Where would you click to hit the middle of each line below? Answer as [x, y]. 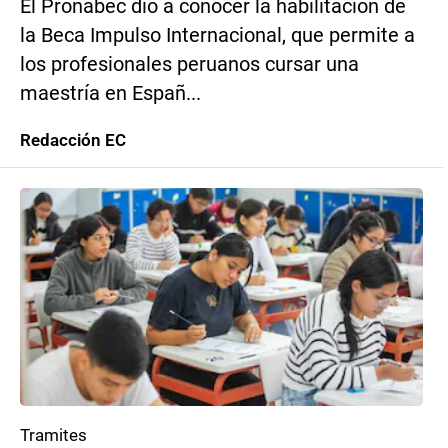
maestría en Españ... [110, 93]
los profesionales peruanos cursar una [189, 64]
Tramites [53, 435]
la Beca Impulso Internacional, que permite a [217, 35]
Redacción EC [73, 140]
